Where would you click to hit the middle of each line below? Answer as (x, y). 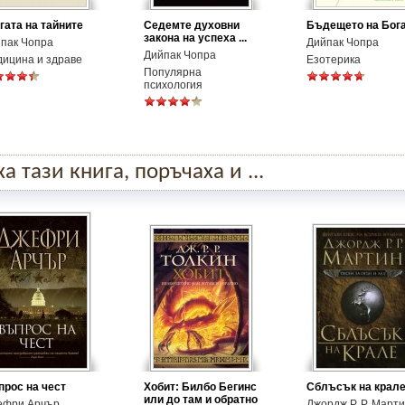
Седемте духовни (192, 25)
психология (173, 85)
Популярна (173, 72)
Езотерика (334, 60)
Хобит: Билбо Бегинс (200, 387)
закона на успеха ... (195, 38)
